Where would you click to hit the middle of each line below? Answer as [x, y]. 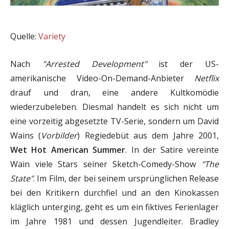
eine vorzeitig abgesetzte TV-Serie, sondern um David [114, 121]
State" [22, 178]
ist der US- [183, 64]
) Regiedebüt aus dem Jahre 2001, [148, 135]
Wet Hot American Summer [68, 150]
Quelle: [24, 36]
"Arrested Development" [94, 64]
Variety [52, 36]
